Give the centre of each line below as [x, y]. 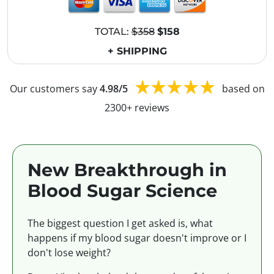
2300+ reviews [137, 108]
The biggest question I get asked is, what [120, 224]
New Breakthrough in [127, 170]
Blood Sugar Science [122, 191]
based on [243, 88]
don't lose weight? [69, 253]
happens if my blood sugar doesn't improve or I [137, 238]
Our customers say [54, 88]
